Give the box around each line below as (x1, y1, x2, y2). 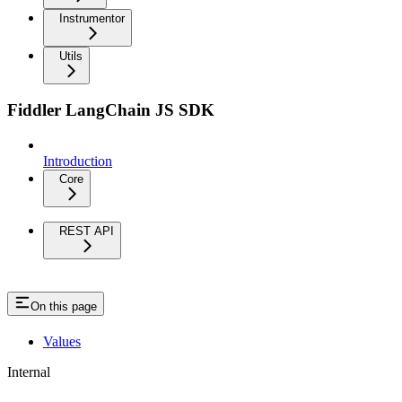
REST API (59, 224, 114, 239)
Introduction (43, 153, 112, 170)
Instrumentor (59, 11, 125, 25)
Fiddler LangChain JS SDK (7, 100, 214, 120)
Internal (7, 364, 50, 380)
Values (43, 334, 81, 349)
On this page (31, 300, 97, 314)
